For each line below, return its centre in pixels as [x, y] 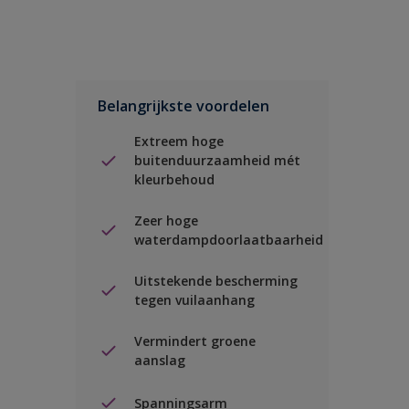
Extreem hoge [179, 141]
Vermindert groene [195, 341]
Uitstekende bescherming [216, 281]
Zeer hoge [166, 220]
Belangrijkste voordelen [184, 106]
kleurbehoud [174, 179]
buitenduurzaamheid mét [217, 160]
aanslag [160, 360]
